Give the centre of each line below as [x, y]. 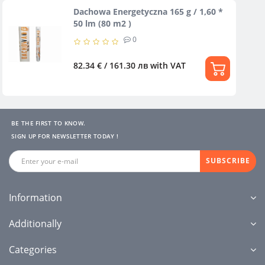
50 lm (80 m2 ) [102, 23]
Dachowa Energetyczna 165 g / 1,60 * [148, 11]
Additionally [35, 223]
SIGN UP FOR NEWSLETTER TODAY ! [65, 136]
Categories [33, 249]
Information [35, 197]
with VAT [168, 65]
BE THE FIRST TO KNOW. [49, 123]
